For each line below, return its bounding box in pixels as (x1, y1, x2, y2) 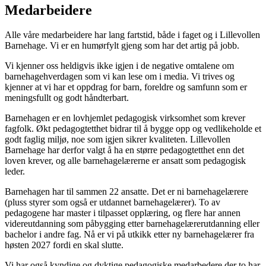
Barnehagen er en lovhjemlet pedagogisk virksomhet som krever (5, 113, 245, 123)
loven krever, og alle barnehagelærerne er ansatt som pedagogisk (5, 156, 246, 166)
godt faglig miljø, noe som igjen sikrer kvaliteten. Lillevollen (5, 134, 230, 145)
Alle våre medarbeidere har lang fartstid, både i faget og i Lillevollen (5, 30, 260, 40)
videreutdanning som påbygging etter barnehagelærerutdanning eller (5, 218, 259, 229)
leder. (5, 166, 25, 177)
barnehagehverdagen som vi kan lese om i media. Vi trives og (5, 71, 235, 82)
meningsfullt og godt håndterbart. (5, 93, 129, 103)
